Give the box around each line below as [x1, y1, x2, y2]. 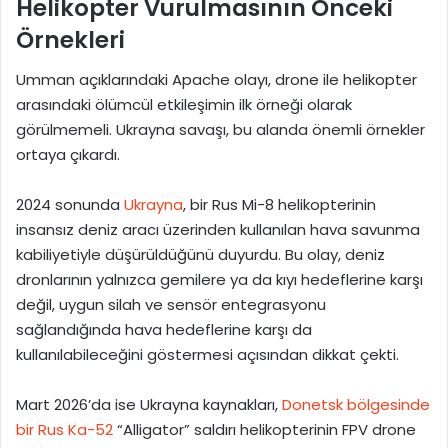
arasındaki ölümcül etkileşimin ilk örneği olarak [16, 94, 352, 116]
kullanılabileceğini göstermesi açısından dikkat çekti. [16, 344, 399, 366]
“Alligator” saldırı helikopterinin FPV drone [113, 419, 416, 441]
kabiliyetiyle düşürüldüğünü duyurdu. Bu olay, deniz [16, 244, 385, 266]
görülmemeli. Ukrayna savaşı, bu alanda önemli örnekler [16, 119, 425, 141]
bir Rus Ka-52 [16, 419, 113, 441]
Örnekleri [16, 23, 125, 56]
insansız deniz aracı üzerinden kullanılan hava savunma [16, 219, 420, 241]
